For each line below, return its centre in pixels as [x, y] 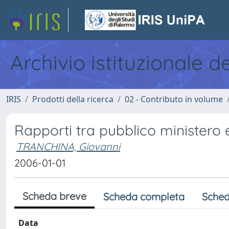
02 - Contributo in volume [174, 99]
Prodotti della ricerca [73, 99]
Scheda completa [144, 197]
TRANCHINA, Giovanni [68, 146]
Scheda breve [54, 196]
